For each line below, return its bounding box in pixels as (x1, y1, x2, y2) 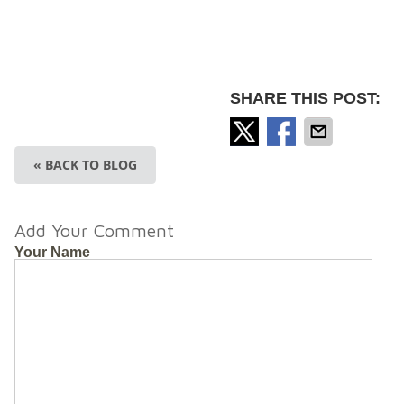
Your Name (14, 243, 90, 260)
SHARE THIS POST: (230, 88, 381, 107)
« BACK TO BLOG (32, 155, 137, 173)
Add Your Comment (14, 219, 174, 241)
